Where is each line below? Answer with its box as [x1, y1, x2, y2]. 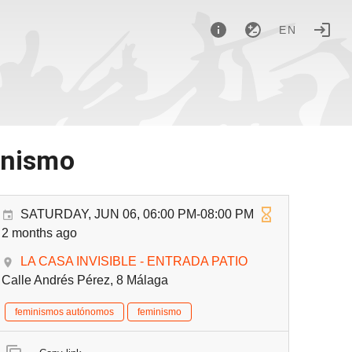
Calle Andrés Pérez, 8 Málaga [2, 273, 169, 287]
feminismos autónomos [15, 306, 115, 317]
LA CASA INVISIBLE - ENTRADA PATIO [20, 255, 248, 268]
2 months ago [2, 226, 78, 240]
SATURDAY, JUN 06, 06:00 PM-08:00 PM [20, 207, 255, 221]
